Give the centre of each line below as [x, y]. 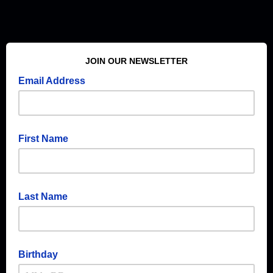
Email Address [53, 81]
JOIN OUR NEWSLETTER [136, 61]
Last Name [43, 197]
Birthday [38, 254]
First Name [43, 139]
